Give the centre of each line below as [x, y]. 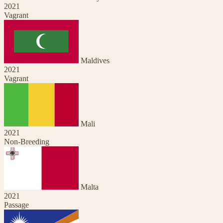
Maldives [95, 60]
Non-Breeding [27, 141]
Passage [16, 205]
